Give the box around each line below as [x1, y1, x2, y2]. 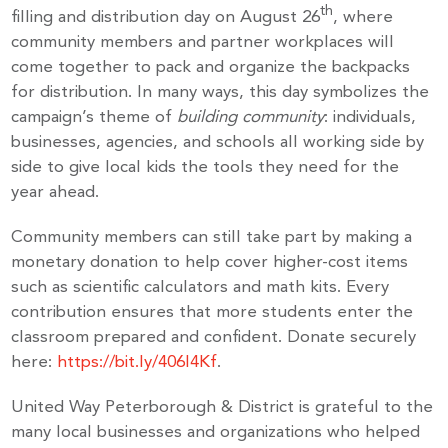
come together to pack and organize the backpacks [11, 58, 411, 76]
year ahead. [11, 183, 100, 201]
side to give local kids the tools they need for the [11, 158, 400, 176]
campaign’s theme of [11, 108, 178, 126]
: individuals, [324, 108, 417, 126]
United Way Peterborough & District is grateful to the [11, 398, 434, 416]
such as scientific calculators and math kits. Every [11, 278, 390, 296]
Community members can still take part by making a [11, 228, 413, 246]
